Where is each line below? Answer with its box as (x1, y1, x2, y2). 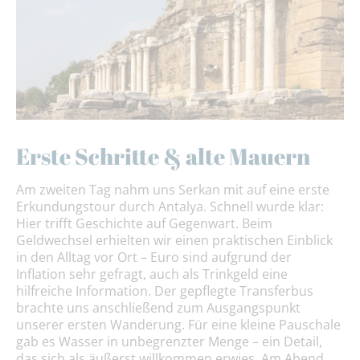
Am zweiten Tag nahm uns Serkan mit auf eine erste (16, 181, 329, 199)
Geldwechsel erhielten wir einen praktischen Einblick (16, 231, 333, 250)
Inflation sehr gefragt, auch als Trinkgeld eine (16, 265, 288, 284)
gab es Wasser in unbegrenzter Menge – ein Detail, (16, 333, 322, 351)
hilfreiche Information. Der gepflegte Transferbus (16, 282, 313, 301)
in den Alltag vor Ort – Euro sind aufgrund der (16, 248, 292, 267)
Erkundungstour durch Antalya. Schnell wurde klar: (16, 198, 324, 216)
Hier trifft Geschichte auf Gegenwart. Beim (16, 215, 272, 233)
